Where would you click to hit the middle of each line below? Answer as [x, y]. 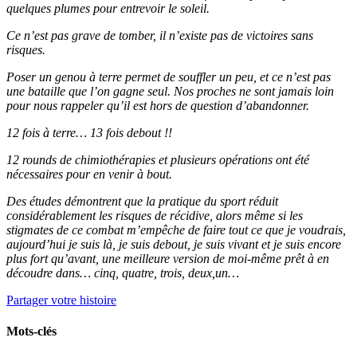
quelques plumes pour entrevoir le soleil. [108, 9]
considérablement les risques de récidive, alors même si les [155, 216]
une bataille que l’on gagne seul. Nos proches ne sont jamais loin [170, 92]
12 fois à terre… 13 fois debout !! [89, 133]
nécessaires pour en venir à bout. [89, 175]
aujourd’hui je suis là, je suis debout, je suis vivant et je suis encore [174, 245]
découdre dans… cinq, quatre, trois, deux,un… [123, 273]
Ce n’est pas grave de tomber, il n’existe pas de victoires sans [160, 36]
